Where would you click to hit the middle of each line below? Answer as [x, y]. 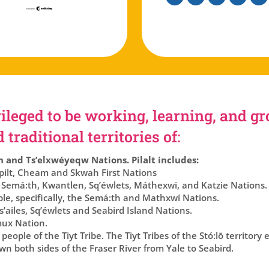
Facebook [188, 12]
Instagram [210, 12]
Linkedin [248, 12]
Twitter [224, 12]
